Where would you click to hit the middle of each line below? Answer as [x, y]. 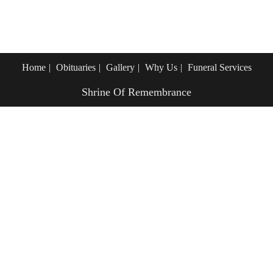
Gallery [120, 67]
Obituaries [76, 67]
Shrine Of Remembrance [136, 92]
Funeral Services [219, 67]
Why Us [161, 67]
